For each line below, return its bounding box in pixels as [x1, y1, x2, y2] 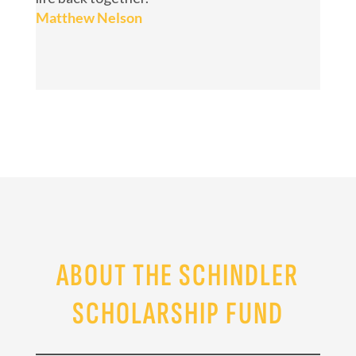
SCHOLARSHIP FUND [72, 295, 284, 333]
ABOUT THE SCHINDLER [56, 257, 300, 295]
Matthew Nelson [35, 9, 142, 26]
